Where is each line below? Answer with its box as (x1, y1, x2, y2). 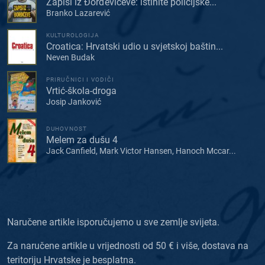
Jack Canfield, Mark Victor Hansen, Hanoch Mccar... (46, 146, 236, 156)
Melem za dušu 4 (46, 134, 118, 146)
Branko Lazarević (46, 8, 110, 18)
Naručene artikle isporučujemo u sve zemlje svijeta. (7, 216, 219, 228)
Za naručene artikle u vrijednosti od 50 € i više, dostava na (7, 240, 248, 252)
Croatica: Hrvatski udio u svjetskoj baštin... (46, 40, 223, 52)
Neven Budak (46, 52, 95, 62)
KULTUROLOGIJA (46, 31, 100, 38)
